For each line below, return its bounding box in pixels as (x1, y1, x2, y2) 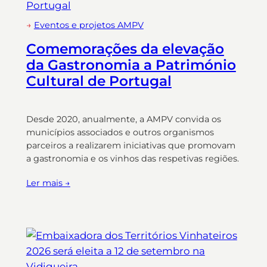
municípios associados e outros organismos (26, 126, 214, 138)
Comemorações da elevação (26, 40, 224, 57)
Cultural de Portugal (26, 72, 172, 89)
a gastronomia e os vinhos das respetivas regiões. (26, 153, 239, 164)
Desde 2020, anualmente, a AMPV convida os (26, 113, 221, 125)
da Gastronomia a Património (26, 56, 236, 73)
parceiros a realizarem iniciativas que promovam (26, 139, 235, 151)
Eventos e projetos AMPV (33, 20, 144, 31)
